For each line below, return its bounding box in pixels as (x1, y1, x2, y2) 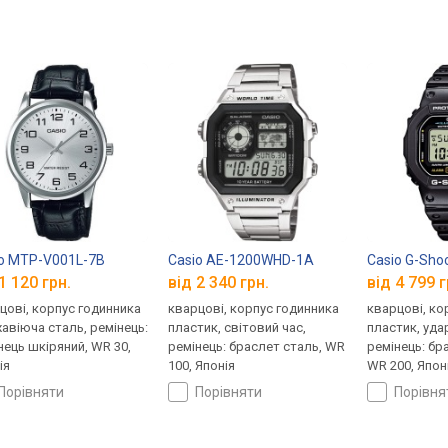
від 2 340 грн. (168, 273, 270, 293)
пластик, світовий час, (168, 320, 307, 336)
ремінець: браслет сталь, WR (168, 339, 346, 355)
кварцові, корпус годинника (168, 301, 340, 317)
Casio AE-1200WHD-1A (168, 251, 315, 268)
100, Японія (168, 358, 236, 374)
